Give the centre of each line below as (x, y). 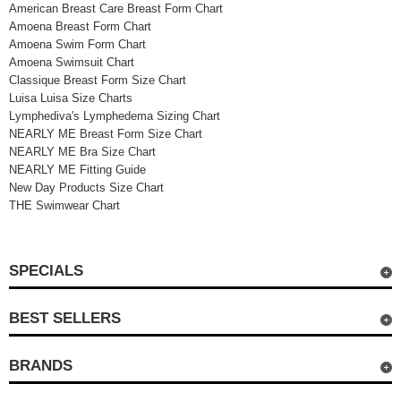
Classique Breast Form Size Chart (97, 80)
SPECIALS (46, 271)
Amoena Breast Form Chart (80, 26)
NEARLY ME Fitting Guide (77, 170)
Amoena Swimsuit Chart (71, 62)
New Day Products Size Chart (86, 188)
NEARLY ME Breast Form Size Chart (105, 134)
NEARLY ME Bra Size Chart (82, 152)
